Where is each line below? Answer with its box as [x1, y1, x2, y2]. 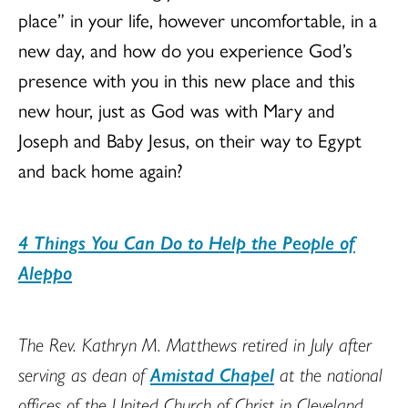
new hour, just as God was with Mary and [18, 95, 335, 123]
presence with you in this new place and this [18, 65, 355, 93]
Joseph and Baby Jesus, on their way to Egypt [18, 125, 362, 153]
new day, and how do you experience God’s [18, 35, 352, 63]
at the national [274, 359, 382, 387]
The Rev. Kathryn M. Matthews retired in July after [18, 329, 372, 357]
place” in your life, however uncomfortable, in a [18, 5, 377, 33]
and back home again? [18, 155, 183, 183]
